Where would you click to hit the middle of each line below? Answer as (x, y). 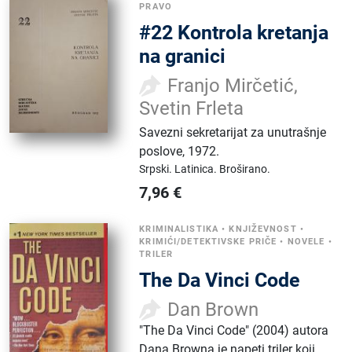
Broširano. (245, 169)
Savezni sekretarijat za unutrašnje (233, 132)
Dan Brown (213, 309)
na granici (183, 56)
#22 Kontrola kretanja (234, 32)
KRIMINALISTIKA (179, 229)
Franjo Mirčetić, (233, 85)
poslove (161, 151)
